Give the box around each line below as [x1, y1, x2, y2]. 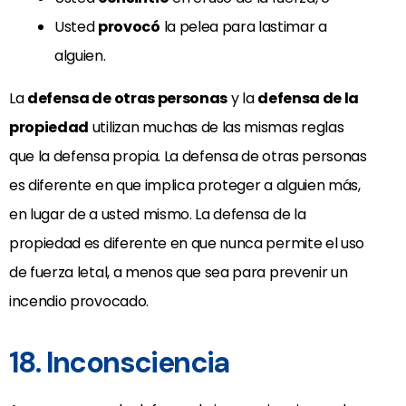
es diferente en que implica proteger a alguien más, [9, 175, 361, 197]
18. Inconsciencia [9, 343, 229, 382]
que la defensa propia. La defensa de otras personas [9, 146, 367, 168]
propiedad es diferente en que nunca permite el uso [9, 233, 364, 255]
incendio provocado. [9, 291, 149, 313]
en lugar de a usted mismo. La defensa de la [9, 204, 306, 226]
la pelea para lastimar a [159, 16, 327, 38]
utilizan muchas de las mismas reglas [89, 117, 344, 139]
